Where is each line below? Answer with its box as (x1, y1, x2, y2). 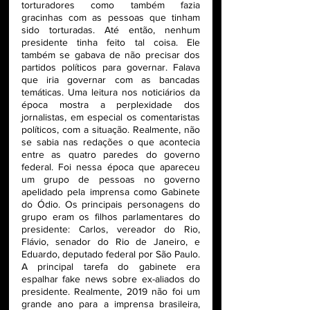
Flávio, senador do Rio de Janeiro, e (21, 236, 200, 248)
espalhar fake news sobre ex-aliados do (21, 273, 200, 285)
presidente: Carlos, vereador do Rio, (21, 224, 200, 235)
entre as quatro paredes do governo (21, 149, 200, 161)
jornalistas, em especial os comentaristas (21, 111, 200, 123)
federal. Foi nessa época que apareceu (21, 161, 200, 173)
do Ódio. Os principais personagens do (21, 199, 200, 210)
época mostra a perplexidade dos (21, 99, 200, 111)
